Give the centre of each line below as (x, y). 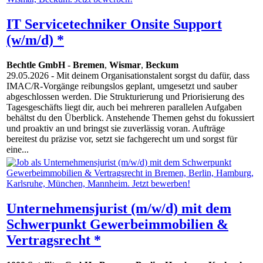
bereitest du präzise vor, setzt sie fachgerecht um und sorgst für (122, 139)
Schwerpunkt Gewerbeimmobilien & (117, 225)
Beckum (162, 65)
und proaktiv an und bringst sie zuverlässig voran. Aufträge (116, 129)
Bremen (89, 65)
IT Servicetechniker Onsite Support (114, 24)
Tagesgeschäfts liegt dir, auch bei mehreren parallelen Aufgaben (124, 107)
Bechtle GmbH (36, 65)
